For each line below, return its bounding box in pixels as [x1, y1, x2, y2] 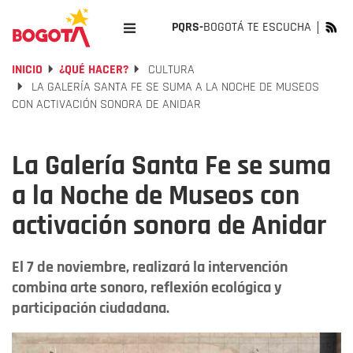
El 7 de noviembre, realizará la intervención [12, 257, 288, 277]
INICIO [12, 61, 43, 78]
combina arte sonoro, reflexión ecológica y [12, 277, 281, 298]
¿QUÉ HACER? [59, 61, 128, 78]
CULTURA [145, 61, 195, 78]
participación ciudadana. [12, 298, 169, 318]
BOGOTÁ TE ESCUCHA [203, 19, 311, 35]
